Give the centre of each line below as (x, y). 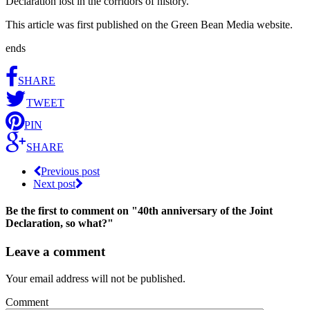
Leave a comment (55, 252)
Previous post (70, 171)
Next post (54, 183)
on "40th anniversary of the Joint (195, 211)
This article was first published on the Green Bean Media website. (149, 24)
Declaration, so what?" (60, 224)
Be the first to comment (60, 211)
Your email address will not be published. (95, 279)
